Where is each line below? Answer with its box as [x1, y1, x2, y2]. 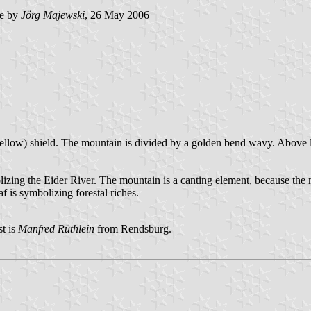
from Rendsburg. [94, 222, 171, 235]
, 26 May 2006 [85, 9, 149, 22]
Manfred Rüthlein [18, 222, 94, 235]
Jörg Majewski [21, 9, 85, 22]
